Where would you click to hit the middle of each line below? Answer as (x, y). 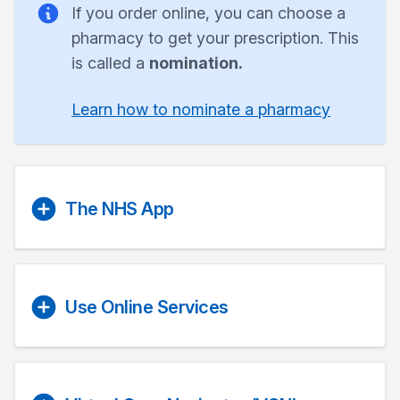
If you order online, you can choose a (208, 13)
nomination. (196, 63)
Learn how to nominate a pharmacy (201, 109)
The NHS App (120, 209)
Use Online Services (147, 307)
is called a (110, 63)
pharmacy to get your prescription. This (215, 38)
